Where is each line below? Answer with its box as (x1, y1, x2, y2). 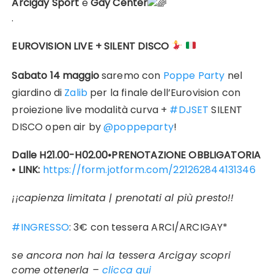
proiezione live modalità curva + (12, 102, 170, 117)
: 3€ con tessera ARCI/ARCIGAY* (68, 220, 228, 234)
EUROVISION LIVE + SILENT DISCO (12, 39, 172, 53)
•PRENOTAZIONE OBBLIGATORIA (108, 147, 261, 162)
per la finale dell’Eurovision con (87, 85, 241, 100)
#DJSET (169, 102, 209, 117)
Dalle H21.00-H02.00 (12, 147, 108, 162)
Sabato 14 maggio (12, 68, 99, 83)
